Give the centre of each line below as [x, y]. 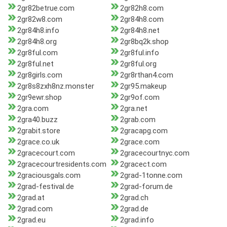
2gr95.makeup [143, 86]
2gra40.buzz [37, 120]
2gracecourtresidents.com [62, 164]
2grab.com [138, 120]
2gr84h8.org [37, 42]
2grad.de [134, 209]
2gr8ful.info [139, 53]
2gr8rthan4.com [146, 75]
